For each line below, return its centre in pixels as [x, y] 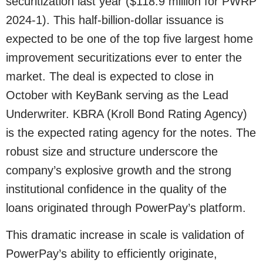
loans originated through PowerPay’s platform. [126, 208]
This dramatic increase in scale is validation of [125, 235]
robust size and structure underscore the [112, 151]
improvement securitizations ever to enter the [124, 57]
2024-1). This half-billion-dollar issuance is [115, 20]
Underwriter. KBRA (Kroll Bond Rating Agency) [127, 114]
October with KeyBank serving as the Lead [117, 95]
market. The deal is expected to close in [110, 76]
